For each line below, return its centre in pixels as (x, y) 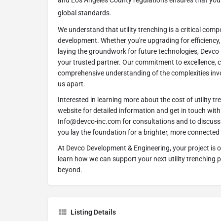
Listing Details (93, 212)
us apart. (72, 84)
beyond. (70, 170)
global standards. (85, 13)
